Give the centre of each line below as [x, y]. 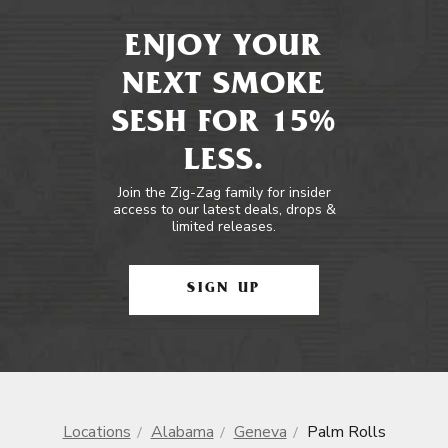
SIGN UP [224, 289]
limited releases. [224, 226]
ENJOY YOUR [224, 49]
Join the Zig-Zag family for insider [224, 192]
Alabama [182, 432]
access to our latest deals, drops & [224, 209]
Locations [96, 432]
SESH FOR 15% [224, 125]
